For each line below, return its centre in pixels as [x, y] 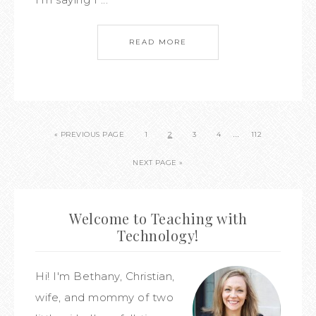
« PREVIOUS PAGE [89, 134]
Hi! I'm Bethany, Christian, [105, 276]
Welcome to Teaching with [158, 218]
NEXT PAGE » [158, 163]
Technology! [158, 235]
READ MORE [158, 42]
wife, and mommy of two [104, 297]
